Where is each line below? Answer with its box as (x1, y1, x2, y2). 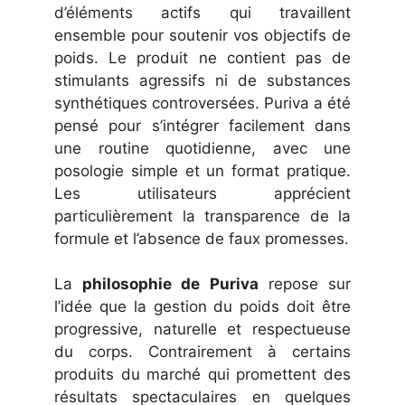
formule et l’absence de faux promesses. (54, 229, 349, 248)
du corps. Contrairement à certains (54, 343, 351, 362)
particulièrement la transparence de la (54, 206, 351, 225)
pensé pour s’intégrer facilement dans (54, 116, 351, 135)
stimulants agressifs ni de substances (54, 71, 351, 89)
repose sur (258, 275, 352, 294)
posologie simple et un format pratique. (54, 161, 351, 180)
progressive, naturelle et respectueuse (54, 320, 351, 339)
